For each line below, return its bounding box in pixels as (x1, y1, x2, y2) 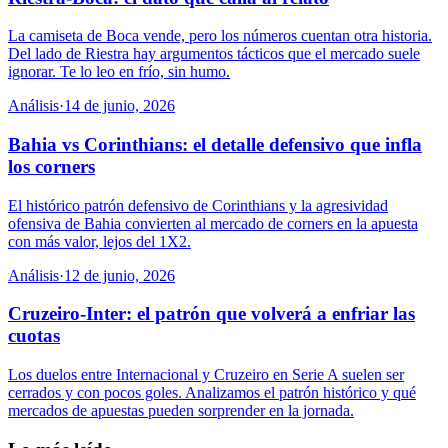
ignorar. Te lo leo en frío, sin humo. (8, 63, 230, 81)
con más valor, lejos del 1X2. (8, 232, 191, 250)
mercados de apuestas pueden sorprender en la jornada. (8, 402, 354, 420)
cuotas (8, 325, 60, 347)
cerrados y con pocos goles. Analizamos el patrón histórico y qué (8, 384, 416, 402)
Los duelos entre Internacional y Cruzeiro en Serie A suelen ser (8, 366, 404, 384)
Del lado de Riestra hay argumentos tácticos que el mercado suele (8, 45, 420, 63)
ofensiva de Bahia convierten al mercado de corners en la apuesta (8, 214, 418, 232)
